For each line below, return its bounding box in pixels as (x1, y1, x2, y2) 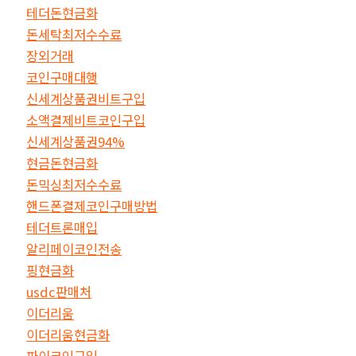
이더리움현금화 (26, 324, 110, 344)
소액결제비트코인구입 (26, 110, 146, 130)
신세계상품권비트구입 (26, 88, 146, 108)
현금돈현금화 (26, 153, 99, 172)
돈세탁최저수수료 (26, 24, 122, 44)
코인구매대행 (26, 67, 99, 87)
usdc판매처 (26, 281, 92, 301)
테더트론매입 (26, 217, 99, 237)
